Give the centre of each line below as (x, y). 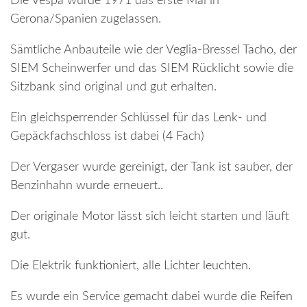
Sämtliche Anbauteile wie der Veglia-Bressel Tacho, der (153, 50)
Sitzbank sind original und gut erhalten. (113, 87)
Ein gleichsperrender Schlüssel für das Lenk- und (138, 118)
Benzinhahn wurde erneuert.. (87, 186)
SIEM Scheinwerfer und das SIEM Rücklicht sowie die (152, 69)
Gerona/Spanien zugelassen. (86, 19)
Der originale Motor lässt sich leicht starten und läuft (150, 217)
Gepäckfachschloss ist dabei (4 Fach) (107, 136)
